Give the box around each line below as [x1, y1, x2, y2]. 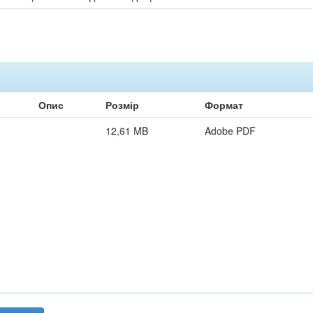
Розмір [105, 98, 139, 112]
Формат [205, 98, 243, 112]
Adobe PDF [205, 124, 256, 138]
